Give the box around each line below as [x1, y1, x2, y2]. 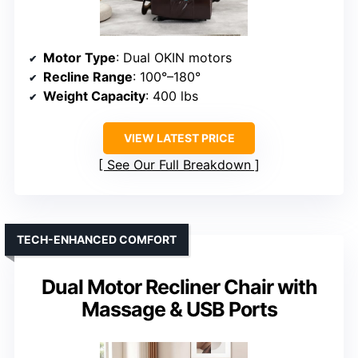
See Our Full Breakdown [107, 157, 251, 173]
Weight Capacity [43, 88, 145, 105]
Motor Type [43, 50, 116, 66]
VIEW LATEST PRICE [123, 131, 235, 145]
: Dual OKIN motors [116, 50, 232, 66]
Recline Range [43, 69, 133, 86]
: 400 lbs [145, 88, 198, 105]
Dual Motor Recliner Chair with [41, 275, 317, 300]
